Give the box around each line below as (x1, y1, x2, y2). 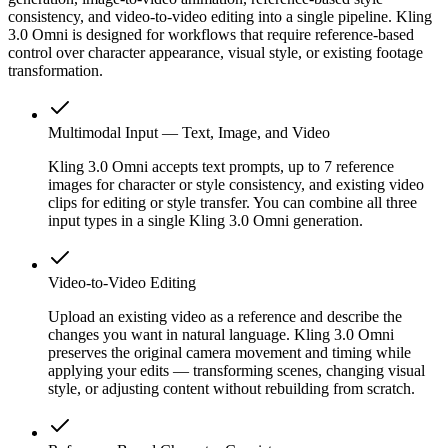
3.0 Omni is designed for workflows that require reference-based (8, 26, 414, 44)
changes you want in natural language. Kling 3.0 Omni (48, 326, 394, 344)
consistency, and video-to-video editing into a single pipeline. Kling (8, 8, 432, 26)
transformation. (8, 62, 103, 80)
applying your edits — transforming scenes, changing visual (48, 362, 425, 380)
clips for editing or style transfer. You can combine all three (48, 194, 417, 212)
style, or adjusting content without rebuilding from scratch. (48, 380, 415, 398)
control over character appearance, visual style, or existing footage (8, 44, 423, 62)
